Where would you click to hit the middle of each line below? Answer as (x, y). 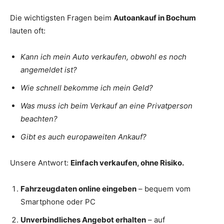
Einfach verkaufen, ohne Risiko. (127, 162)
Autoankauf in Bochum (155, 17)
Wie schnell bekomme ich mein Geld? (87, 87)
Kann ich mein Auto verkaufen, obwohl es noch (103, 56)
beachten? (39, 118)
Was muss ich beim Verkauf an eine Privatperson (106, 105)
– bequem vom (163, 188)
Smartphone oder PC (58, 201)
